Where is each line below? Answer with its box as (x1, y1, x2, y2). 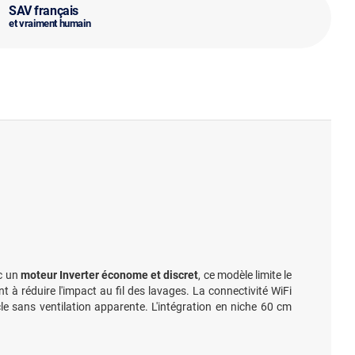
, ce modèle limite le (198, 268, 292, 281)
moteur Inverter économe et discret (20, 268, 199, 281)
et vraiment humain (9, 17, 91, 30)
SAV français (9, 3, 78, 19)
